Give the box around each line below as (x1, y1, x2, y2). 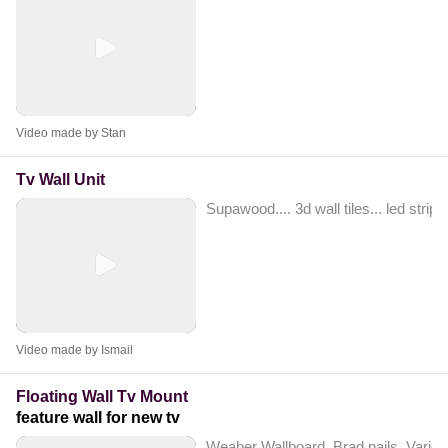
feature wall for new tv (16, 408, 180, 426)
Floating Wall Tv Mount (16, 387, 188, 405)
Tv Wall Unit (16, 170, 105, 188)
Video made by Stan (16, 125, 126, 140)
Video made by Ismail (16, 342, 133, 357)
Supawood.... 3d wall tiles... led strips (206, 199, 445, 217)
